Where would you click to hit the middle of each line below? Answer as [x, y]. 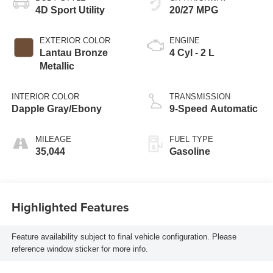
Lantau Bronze [73, 52]
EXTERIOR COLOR [75, 40]
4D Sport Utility [70, 10]
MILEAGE [53, 139]
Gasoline [190, 151]
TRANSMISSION [200, 96]
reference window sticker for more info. [80, 249]
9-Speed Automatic [214, 108]
